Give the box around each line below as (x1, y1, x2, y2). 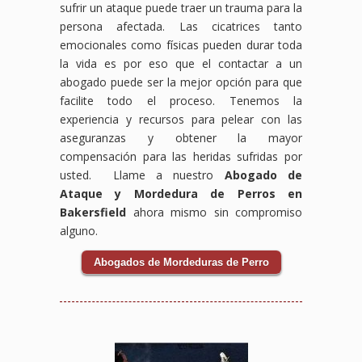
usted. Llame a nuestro (60, 166, 225, 183)
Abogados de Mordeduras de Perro (93, 255, 269, 268)
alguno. (60, 222, 98, 238)
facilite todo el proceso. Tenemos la (60, 92, 302, 108)
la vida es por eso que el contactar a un (60, 55, 302, 71)
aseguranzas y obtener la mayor (60, 129, 302, 145)
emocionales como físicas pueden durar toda (60, 36, 302, 53)
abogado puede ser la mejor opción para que (60, 74, 302, 90)
